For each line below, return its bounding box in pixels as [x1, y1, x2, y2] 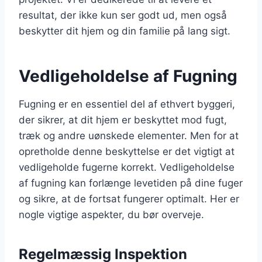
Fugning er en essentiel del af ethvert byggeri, [19, 98, 235, 110]
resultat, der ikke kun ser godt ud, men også [19, 9, 227, 21]
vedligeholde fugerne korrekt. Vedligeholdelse [19, 161, 235, 173]
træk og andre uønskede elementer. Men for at [19, 129, 239, 142]
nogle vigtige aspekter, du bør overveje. [19, 208, 204, 220]
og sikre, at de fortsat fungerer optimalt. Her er [19, 192, 239, 205]
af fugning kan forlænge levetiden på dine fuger [19, 177, 243, 189]
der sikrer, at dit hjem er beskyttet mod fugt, [19, 113, 227, 126]
